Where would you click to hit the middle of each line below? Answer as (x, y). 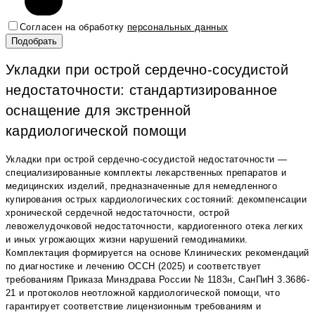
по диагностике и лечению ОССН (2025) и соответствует (134, 266)
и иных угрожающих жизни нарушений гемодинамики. (127, 240)
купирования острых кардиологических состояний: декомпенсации (156, 200)
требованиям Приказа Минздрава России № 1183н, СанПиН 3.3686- (157, 280)
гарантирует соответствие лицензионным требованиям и (134, 307)
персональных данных (178, 27)
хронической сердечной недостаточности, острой (117, 213)
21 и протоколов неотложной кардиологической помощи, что (143, 293)
